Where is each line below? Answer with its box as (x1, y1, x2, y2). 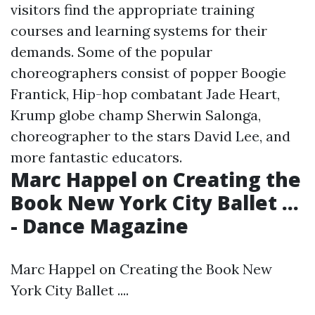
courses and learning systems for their (11, 22, 267, 39)
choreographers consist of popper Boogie (11, 64, 286, 82)
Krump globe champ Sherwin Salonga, (11, 106, 261, 124)
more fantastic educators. (11, 148, 182, 166)
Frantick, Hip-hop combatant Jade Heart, (11, 85, 280, 103)
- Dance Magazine (11, 212, 188, 239)
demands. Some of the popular (11, 43, 212, 60)
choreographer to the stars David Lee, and (11, 127, 290, 145)
